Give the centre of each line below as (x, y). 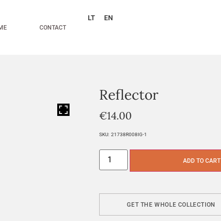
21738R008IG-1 (129, 134)
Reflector (129, 95)
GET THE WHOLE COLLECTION (171, 204)
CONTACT (53, 27)
